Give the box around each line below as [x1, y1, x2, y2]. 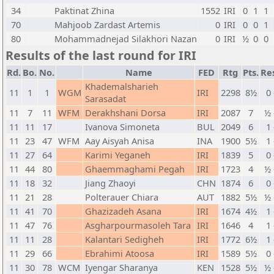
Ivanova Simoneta [85, 120, 160, 133]
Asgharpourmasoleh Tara [85, 219, 191, 231]
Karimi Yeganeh [85, 149, 150, 161]
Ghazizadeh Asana [85, 205, 161, 217]
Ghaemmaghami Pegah [85, 163, 185, 175]
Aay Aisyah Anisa [85, 135, 154, 147]
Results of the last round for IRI [6, 47, 196, 64]
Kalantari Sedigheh [85, 233, 164, 245]
